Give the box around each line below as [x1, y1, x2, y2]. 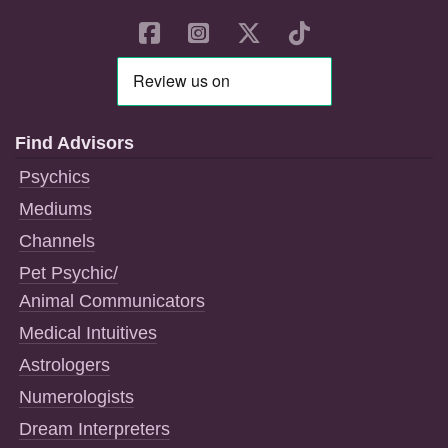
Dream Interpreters [19, 419, 170, 439]
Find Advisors [15, 133, 134, 153]
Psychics [19, 167, 90, 187]
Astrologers [19, 355, 110, 375]
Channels [19, 231, 95, 251]
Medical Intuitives [19, 323, 157, 343]
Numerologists [19, 387, 134, 407]
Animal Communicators [19, 291, 205, 311]
